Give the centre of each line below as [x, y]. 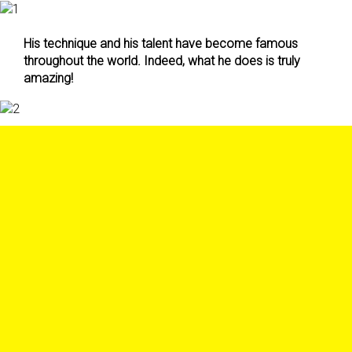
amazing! [48, 78]
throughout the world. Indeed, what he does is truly [162, 61]
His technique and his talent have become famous [161, 44]
